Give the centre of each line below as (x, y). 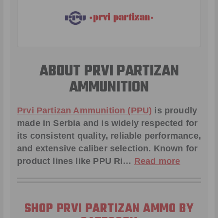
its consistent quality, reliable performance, (109, 136)
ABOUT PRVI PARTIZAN (109, 72)
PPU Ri (108, 161)
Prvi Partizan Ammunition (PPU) (85, 111)
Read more (157, 161)
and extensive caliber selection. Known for (108, 149)
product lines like (55, 161)
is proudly (175, 111)
